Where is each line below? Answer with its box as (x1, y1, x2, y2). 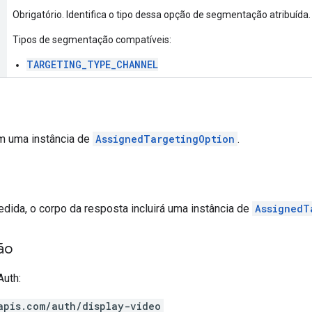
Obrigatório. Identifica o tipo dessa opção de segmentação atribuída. (13, 8, 311, 20)
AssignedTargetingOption (95, 132, 235, 146)
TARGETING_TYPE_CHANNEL (26, 57, 158, 71)
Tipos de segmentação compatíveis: (13, 33, 171, 45)
